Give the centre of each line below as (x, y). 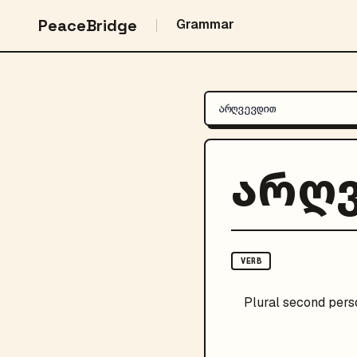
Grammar (205, 24)
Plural (262, 302)
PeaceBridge (88, 25)
